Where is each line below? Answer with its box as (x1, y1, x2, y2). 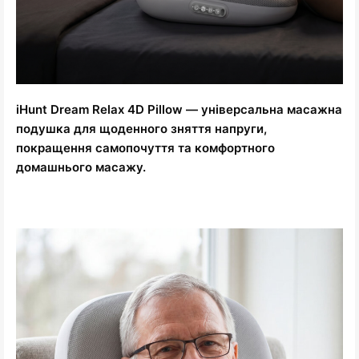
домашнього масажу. (16, 159, 146, 175)
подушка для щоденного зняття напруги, (16, 121, 267, 137)
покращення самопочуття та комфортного (16, 140, 275, 156)
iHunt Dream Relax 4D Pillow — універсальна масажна (16, 102, 342, 118)
